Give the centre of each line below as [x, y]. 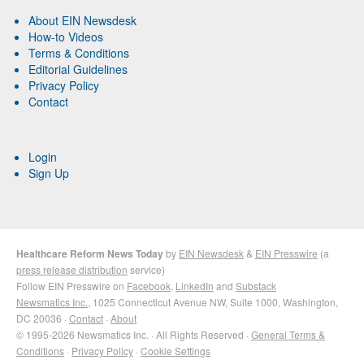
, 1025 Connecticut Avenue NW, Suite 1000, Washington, [213, 302]
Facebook [149, 286]
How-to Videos [66, 37]
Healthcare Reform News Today [90, 254]
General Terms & [288, 335]
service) [146, 270]
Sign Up [49, 173]
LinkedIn [195, 286]
